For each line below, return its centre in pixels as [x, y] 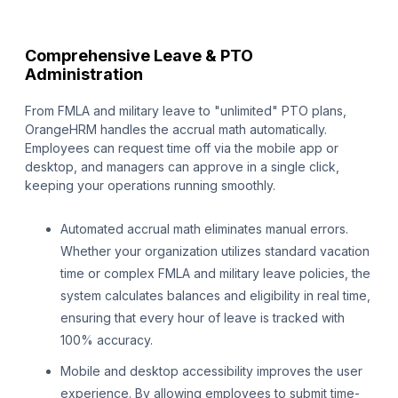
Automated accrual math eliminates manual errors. [204, 229]
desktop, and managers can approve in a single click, [182, 167]
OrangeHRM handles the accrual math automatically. [176, 130]
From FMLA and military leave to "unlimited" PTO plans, [186, 111]
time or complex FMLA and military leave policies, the [215, 274]
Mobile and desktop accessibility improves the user [211, 371]
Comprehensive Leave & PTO [139, 56]
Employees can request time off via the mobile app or [182, 148]
